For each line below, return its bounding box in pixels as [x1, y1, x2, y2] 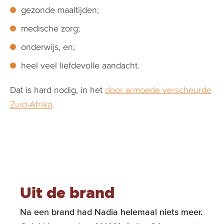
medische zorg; [21, 22, 80, 34]
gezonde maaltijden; [21, 3, 99, 16]
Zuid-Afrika [10, 98, 52, 110]
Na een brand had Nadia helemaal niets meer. [20, 205, 202, 218]
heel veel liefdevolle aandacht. [21, 59, 139, 71]
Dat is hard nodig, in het [10, 83, 105, 96]
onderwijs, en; [21, 40, 75, 53]
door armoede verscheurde [105, 83, 211, 96]
